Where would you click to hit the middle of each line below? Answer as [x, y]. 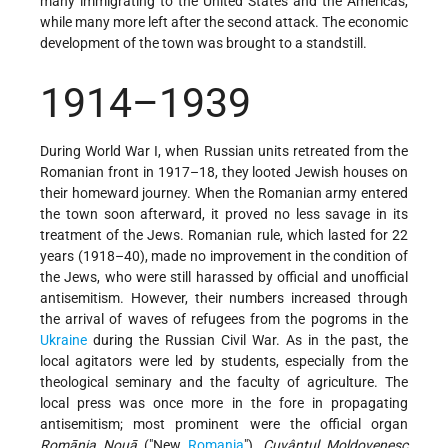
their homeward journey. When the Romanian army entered [224, 193]
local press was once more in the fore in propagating [224, 403]
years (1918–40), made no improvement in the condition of [224, 256]
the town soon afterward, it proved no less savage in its [224, 214]
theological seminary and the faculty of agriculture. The [224, 382]
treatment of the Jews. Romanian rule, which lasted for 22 [224, 235]
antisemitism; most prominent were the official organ [224, 424]
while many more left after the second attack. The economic [224, 21]
